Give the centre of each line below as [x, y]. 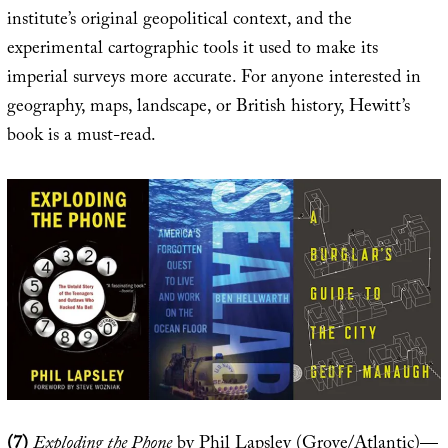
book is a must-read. [81, 137]
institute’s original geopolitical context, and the [179, 21]
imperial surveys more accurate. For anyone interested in [213, 79]
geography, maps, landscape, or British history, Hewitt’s [208, 108]
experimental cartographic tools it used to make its [192, 50]
